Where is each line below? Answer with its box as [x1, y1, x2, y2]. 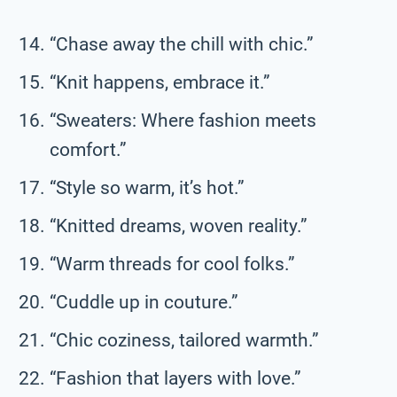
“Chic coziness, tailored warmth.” [50, 329, 319, 351]
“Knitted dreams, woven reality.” [50, 214, 307, 237]
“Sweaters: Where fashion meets [50, 109, 316, 131]
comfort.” [50, 138, 127, 160]
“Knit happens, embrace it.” [50, 71, 270, 93]
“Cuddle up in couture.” [50, 291, 238, 313]
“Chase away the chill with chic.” [50, 33, 314, 55]
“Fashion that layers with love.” [50, 367, 301, 389]
